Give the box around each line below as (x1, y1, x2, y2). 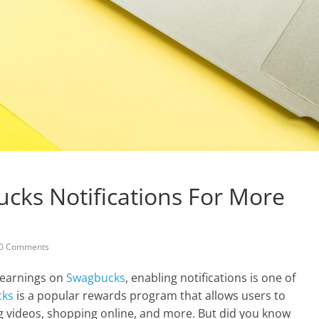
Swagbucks (66, 270, 125, 286)
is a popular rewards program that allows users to (14, 288, 286, 303)
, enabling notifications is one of (125, 270, 296, 286)
